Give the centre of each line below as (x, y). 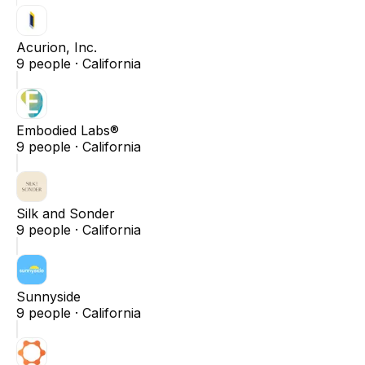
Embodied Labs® (68, 130)
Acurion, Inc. (57, 47)
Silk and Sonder (66, 213)
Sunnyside (48, 296)
